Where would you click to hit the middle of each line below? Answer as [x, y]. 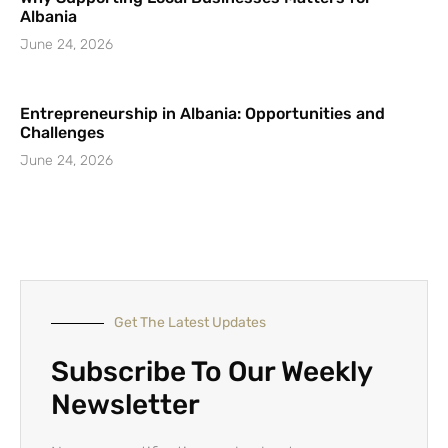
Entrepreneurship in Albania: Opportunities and [202, 114]
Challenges [62, 133]
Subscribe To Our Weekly [211, 372]
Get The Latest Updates [190, 323]
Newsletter [125, 405]
